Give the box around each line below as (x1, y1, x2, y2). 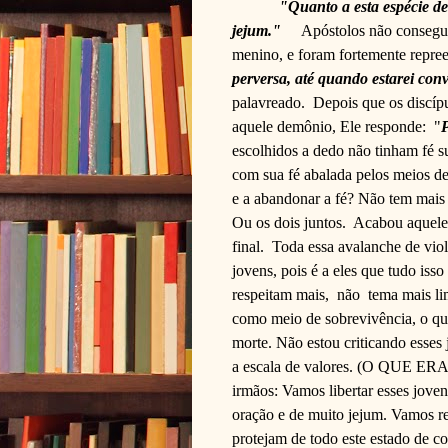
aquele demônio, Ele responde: (232, 117, 426, 135)
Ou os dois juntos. (232, 213, 346, 231)
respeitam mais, (232, 285, 329, 303)
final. (232, 237, 264, 255)
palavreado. (232, 93, 305, 111)
